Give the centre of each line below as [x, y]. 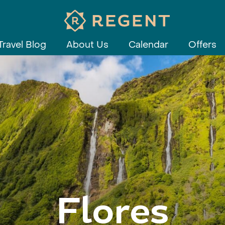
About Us [87, 45]
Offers [202, 45]
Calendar [148, 45]
